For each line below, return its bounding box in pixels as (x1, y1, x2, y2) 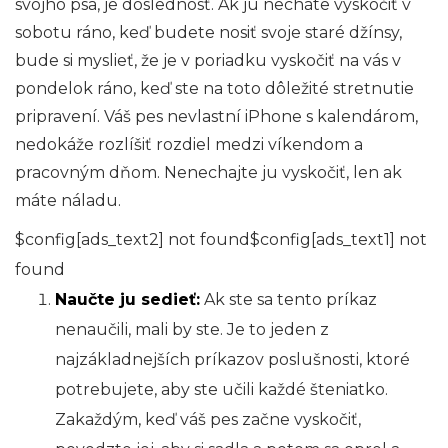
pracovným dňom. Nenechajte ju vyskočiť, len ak (15, 162, 402, 182)
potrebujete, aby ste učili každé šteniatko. (55, 379, 388, 399)
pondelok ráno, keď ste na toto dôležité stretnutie (15, 78, 414, 98)
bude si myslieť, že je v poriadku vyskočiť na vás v (15, 50, 401, 70)
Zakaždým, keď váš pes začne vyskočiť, (55, 409, 361, 429)
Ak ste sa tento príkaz (200, 289, 377, 309)
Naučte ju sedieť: (55, 289, 200, 309)
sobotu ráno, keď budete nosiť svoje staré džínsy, (15, 22, 402, 42)
